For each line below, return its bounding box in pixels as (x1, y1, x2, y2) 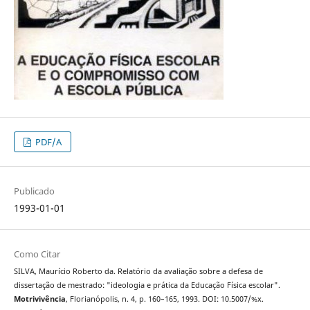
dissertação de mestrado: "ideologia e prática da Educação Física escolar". (13, 280, 280, 291)
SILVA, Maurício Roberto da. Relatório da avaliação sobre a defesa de (13, 266, 263, 277)
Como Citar (13, 248, 60, 261)
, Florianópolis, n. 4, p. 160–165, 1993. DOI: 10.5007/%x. (65, 294, 264, 304)
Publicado (13, 185, 55, 198)
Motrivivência (13, 294, 66, 304)
